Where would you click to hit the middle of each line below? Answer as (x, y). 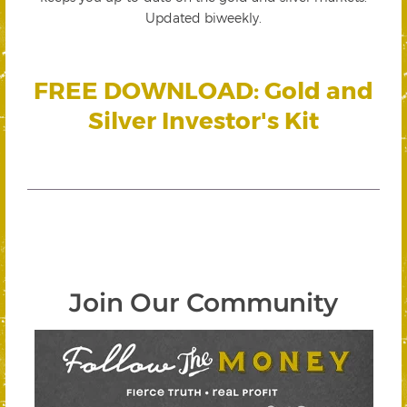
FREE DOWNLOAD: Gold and (203, 90)
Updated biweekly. (203, 18)
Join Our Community (203, 303)
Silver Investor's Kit (203, 120)
